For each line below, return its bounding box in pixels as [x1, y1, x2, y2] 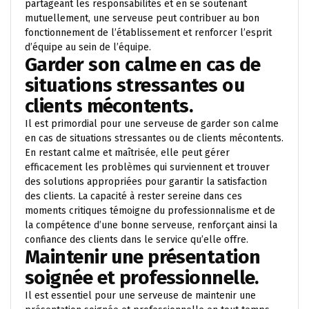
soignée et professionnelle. [25, 266, 259, 289]
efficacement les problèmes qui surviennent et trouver [25, 161, 270, 173]
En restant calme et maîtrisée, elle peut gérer [25, 147, 230, 159]
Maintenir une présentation [25, 246, 261, 268]
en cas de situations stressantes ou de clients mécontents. [25, 132, 283, 144]
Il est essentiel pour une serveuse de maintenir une [25, 290, 256, 301]
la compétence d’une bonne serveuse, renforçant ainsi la [25, 219, 277, 231]
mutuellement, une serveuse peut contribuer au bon [25, 12, 259, 24]
